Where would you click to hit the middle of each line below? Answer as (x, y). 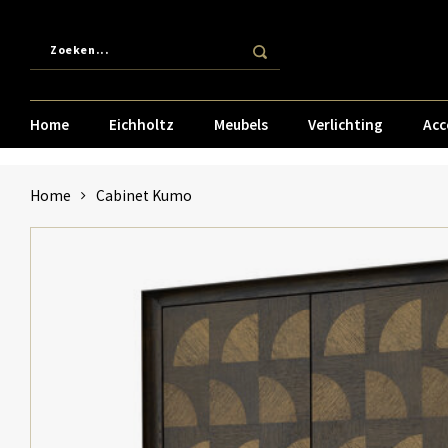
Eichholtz (141, 124)
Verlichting (345, 124)
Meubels (241, 124)
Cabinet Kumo (144, 195)
